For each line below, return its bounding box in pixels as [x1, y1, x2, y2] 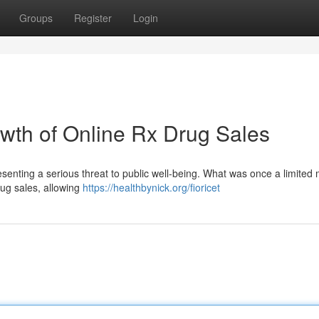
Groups [19, 11, 53, 25]
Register [74, 11, 112, 25]
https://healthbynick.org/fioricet [83, 180, 220, 194]
